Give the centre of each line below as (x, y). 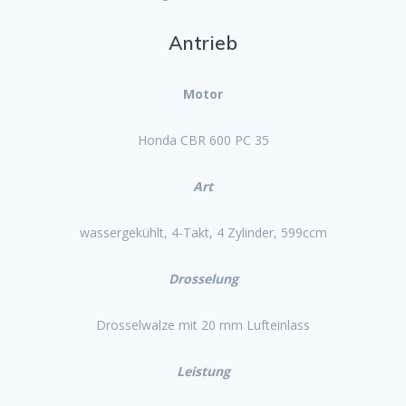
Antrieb (203, 42)
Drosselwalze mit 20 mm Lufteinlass (203, 324)
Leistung (203, 371)
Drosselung (203, 278)
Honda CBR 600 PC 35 (203, 140)
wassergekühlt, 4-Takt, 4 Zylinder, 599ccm (203, 232)
